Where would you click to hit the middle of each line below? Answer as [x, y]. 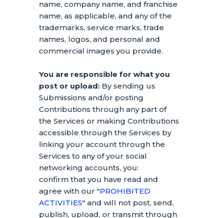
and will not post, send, [129, 203]
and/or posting [115, 98]
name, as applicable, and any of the [105, 16]
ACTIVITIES [61, 203]
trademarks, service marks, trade [101, 27]
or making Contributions [132, 121]
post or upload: [69, 86]
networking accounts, [80, 168]
